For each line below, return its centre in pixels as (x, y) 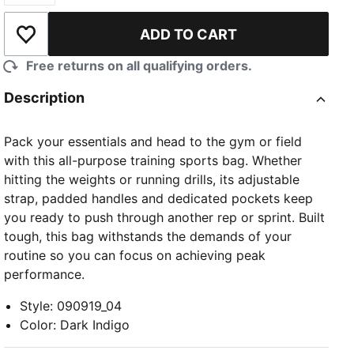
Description (45, 98)
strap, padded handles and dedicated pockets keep (159, 199)
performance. (45, 275)
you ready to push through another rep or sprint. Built (165, 218)
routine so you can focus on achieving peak (135, 256)
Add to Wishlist (70, 42)
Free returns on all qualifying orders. (139, 66)
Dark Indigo (95, 325)
